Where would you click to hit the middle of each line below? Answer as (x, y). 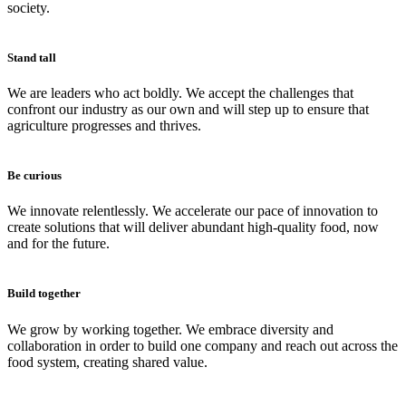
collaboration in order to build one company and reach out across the (203, 345)
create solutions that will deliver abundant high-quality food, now (193, 227)
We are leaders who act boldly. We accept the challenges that (180, 92)
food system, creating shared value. (107, 362)
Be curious (34, 176)
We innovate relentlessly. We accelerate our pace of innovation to (193, 211)
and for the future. (58, 244)
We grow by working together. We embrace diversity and (170, 329)
